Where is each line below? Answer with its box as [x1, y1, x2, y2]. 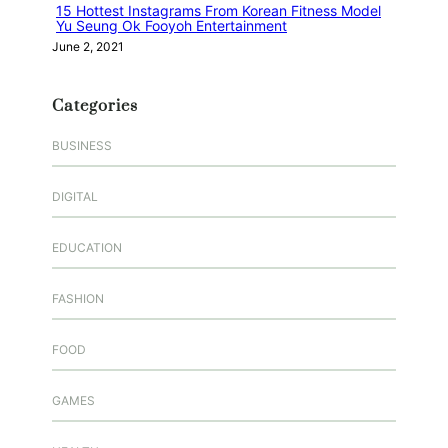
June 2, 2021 [52, 38, 124, 54]
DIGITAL [52, 188, 98, 204]
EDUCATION [52, 239, 122, 255]
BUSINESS [52, 137, 112, 153]
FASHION [52, 290, 104, 306]
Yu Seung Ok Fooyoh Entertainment [56, 16, 287, 34]
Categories [52, 95, 138, 116]
